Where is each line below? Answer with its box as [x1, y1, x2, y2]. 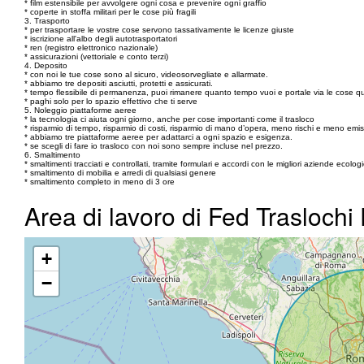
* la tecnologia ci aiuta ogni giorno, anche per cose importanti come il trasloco [24, 115, 314, 123]
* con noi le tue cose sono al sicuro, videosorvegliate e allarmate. [24, 70, 268, 79]
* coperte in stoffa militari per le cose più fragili [24, 7, 196, 16]
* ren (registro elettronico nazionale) [24, 43, 158, 52]
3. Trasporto [24, 16, 70, 25]
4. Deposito [24, 61, 67, 70]
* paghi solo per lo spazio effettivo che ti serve [24, 97, 197, 106]
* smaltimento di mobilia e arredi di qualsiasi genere [24, 168, 216, 177]
